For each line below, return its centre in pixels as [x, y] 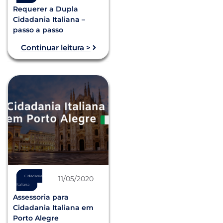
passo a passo [38, 30]
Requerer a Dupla [46, 9]
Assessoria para [41, 197]
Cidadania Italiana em [53, 208]
